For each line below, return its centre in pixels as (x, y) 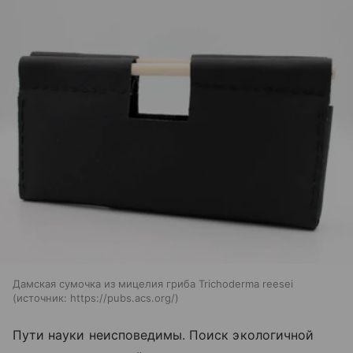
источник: (42, 298)
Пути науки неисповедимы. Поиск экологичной (163, 335)
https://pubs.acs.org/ (123, 298)
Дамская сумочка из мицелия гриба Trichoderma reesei (153, 284)
